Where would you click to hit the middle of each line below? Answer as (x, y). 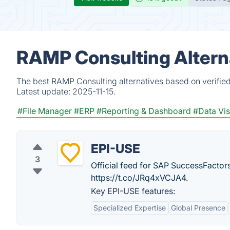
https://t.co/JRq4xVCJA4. (139, 178)
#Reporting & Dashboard (144, 111)
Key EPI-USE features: (133, 191)
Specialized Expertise (130, 208)
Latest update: (44, 91)
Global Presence (198, 208)
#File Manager (45, 111)
